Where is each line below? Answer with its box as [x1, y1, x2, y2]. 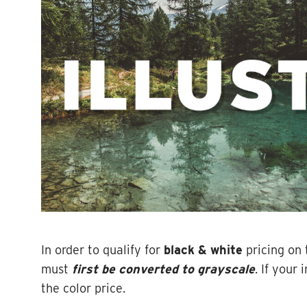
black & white [164, 242, 243, 257]
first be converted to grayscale [69, 261, 256, 276]
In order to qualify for [41, 242, 164, 257]
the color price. [41, 280, 126, 295]
